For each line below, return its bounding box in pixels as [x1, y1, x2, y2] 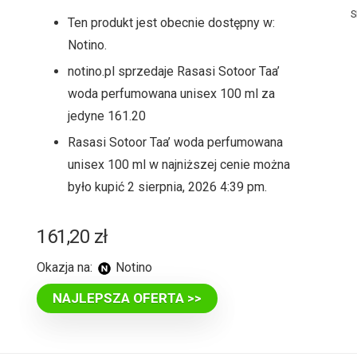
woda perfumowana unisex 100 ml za [68, 86, 276, 101]
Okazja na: [37, 260, 93, 275]
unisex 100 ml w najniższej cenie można [68, 157, 291, 172]
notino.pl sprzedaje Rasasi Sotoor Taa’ [68, 64, 280, 79]
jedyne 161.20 [68, 108, 147, 124]
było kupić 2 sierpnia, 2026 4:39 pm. [68, 179, 268, 194]
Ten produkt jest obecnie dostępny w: [68, 15, 276, 30]
